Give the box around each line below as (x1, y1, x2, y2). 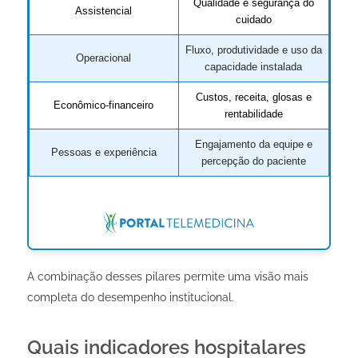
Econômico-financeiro (54, 98, 154, 111)
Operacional (76, 51, 132, 64)
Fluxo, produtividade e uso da (185, 43, 322, 56)
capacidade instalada (205, 60, 303, 73)
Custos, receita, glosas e (195, 90, 312, 103)
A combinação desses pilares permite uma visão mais (26, 269, 308, 283)
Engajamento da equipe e (194, 137, 312, 150)
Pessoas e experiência (50, 145, 157, 158)
